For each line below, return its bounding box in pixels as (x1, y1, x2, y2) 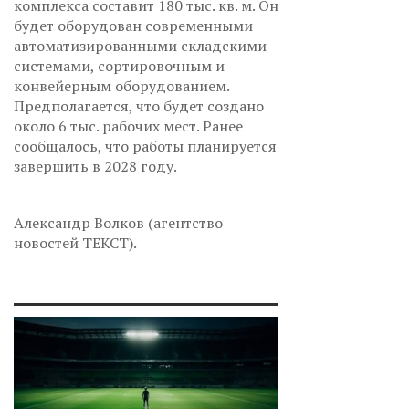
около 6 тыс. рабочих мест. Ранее (14, 116, 243, 137)
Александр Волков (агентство (14, 213, 223, 234)
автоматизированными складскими (14, 36, 267, 57)
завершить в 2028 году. (14, 156, 177, 177)
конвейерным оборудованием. (14, 76, 229, 97)
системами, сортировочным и (14, 56, 225, 77)
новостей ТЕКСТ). (14, 233, 137, 254)
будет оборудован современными (14, 16, 253, 37)
